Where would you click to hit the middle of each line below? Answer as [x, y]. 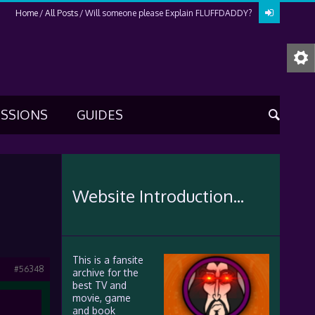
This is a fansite [108, 260]
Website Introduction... [158, 196]
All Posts [61, 13]
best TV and [99, 285]
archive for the [105, 272]
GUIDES [99, 115]
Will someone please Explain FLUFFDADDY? [168, 13]
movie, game [101, 298]
